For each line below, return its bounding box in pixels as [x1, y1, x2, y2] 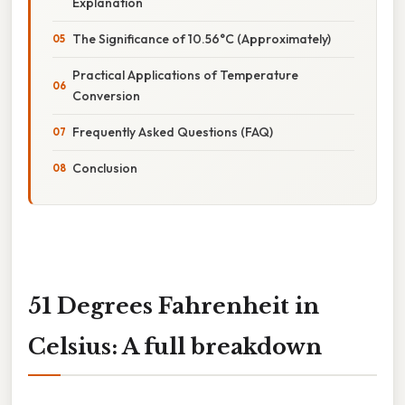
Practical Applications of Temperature [72, 66, 298, 83]
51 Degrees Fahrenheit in [28, 292, 319, 319]
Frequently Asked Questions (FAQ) [72, 123, 273, 140]
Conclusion [72, 159, 137, 176]
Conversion [72, 87, 140, 104]
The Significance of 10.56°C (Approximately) [72, 30, 331, 47]
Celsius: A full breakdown [28, 333, 322, 360]
